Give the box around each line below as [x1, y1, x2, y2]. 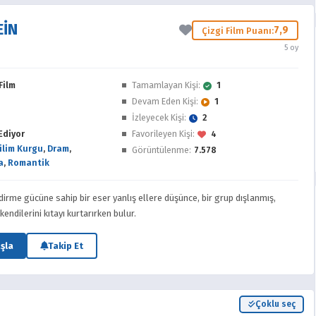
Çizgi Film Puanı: [202, 25, 274, 36]
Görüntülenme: [132, 145, 191, 155]
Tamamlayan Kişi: [132, 80, 200, 90]
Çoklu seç [255, 299, 296, 309]
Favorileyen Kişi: [132, 128, 195, 139]
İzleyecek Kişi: [132, 112, 186, 123]
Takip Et [48, 241, 83, 251]
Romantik [8, 157, 49, 168]
